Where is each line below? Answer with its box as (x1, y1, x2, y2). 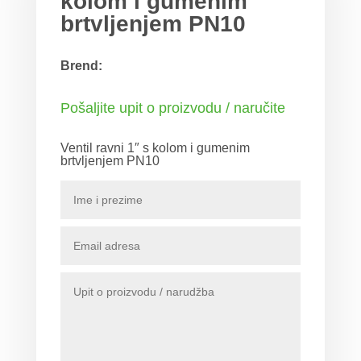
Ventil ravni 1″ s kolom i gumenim (60, 140, 250, 155)
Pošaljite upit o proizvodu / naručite (60, 99, 285, 116)
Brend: (60, 58, 102, 73)
